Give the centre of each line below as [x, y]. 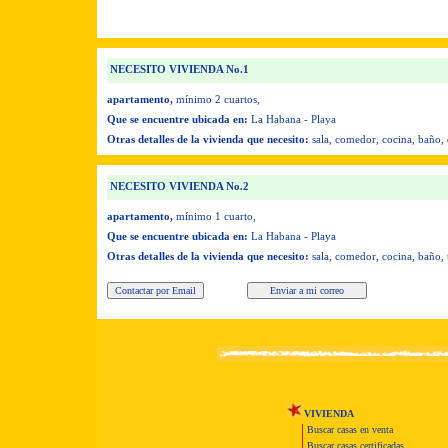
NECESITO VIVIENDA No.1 [178, 69]
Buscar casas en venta [350, 429]
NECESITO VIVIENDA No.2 [178, 186]
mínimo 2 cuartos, [218, 99]
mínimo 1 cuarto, [216, 216]
